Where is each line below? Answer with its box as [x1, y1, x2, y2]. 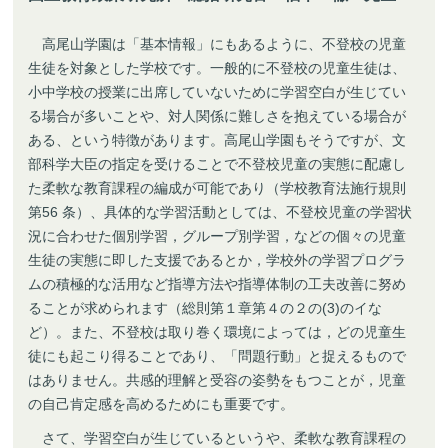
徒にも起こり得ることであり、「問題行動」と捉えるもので [28, 347, 407, 364]
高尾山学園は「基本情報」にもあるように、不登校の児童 [28, 35, 407, 52]
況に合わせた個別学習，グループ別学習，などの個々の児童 [28, 227, 407, 244]
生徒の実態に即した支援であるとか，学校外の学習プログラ [28, 251, 407, 268]
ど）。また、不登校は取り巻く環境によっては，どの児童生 [28, 323, 407, 340]
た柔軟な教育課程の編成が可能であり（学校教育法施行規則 [28, 179, 407, 196]
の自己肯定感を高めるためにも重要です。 [28, 395, 295, 412]
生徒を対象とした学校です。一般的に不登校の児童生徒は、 [28, 59, 407, 76]
